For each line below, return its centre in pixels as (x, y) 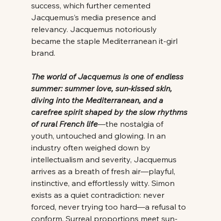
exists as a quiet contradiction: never (98, 195)
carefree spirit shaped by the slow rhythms (110, 112)
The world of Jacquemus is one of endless (108, 76)
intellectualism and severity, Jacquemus (105, 159)
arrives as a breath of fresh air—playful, (104, 171)
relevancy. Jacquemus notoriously (95, 29)
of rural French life (64, 124)
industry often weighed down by (92, 147)
